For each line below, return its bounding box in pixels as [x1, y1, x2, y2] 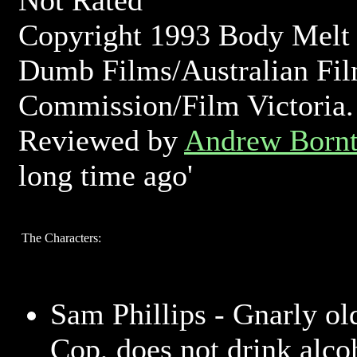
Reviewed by [18, 124, 184, 157]
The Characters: [22, 231, 101, 245]
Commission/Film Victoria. [18, 88, 354, 122]
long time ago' [18, 159, 193, 192]
